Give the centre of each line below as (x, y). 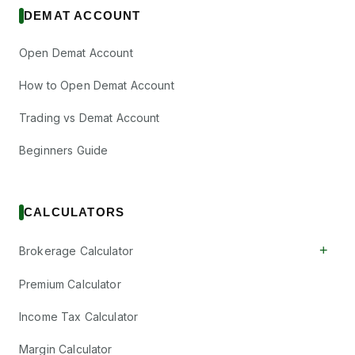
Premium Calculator (70, 284)
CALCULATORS (74, 212)
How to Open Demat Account (97, 85)
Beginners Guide (64, 150)
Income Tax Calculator (79, 317)
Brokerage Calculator (76, 250)
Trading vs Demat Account (90, 118)
